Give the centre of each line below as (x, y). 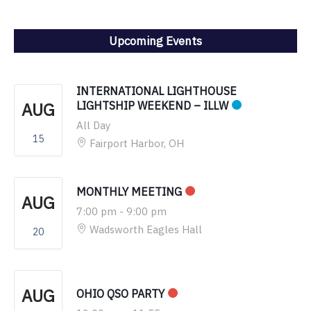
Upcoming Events (155, 41)
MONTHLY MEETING (129, 191)
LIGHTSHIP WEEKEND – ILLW (152, 105)
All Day (93, 125)
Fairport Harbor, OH (137, 143)
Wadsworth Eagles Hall (146, 229)
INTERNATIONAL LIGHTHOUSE (157, 91)
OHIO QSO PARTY (120, 293)
